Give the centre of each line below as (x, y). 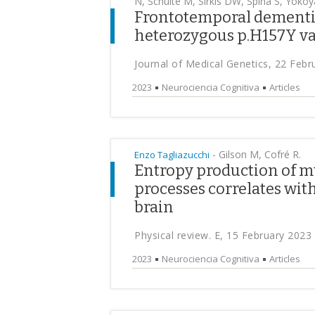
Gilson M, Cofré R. (258, 154)
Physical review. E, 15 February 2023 (223, 235)
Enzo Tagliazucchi (172, 155)
